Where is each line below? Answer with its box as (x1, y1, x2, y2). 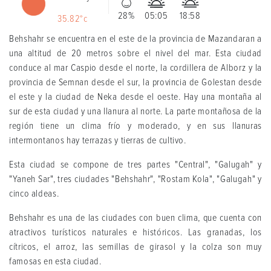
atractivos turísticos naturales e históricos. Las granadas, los (9, 226, 262, 239)
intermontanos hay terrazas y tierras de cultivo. (9, 134, 186, 147)
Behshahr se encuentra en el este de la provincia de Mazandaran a (9, 33, 262, 45)
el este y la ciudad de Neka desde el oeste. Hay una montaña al (9, 91, 262, 103)
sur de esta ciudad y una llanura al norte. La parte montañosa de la (9, 105, 262, 118)
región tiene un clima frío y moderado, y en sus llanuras (9, 120, 262, 132)
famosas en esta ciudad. (9, 255, 102, 268)
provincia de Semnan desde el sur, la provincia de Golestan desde (9, 76, 262, 89)
